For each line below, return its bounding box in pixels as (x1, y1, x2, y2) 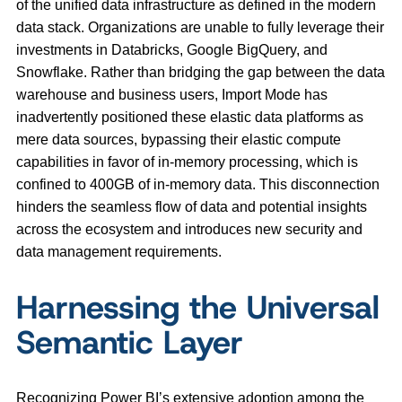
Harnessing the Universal (16, 285, 380, 329)
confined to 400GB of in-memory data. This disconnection (16, 177, 380, 193)
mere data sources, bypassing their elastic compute (16, 132, 341, 148)
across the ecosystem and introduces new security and (16, 222, 363, 238)
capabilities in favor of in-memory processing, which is (16, 154, 358, 170)
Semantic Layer (16, 320, 243, 364)
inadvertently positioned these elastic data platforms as (16, 109, 363, 126)
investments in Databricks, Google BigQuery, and (16, 42, 328, 58)
